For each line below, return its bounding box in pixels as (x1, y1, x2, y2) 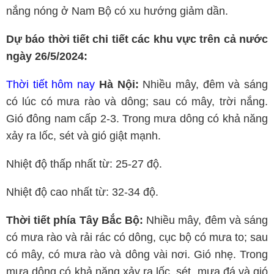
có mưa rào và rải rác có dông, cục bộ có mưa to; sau (6, 231, 268, 243)
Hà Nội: (95, 78, 143, 91)
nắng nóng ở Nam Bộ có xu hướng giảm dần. (6, 5, 228, 17)
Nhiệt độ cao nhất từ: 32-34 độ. (6, 186, 158, 198)
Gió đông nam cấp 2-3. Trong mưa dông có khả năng (6, 113, 268, 125)
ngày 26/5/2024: (6, 50, 87, 62)
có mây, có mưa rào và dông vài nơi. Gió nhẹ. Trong (6, 248, 268, 261)
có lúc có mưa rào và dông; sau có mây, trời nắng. (6, 95, 268, 108)
